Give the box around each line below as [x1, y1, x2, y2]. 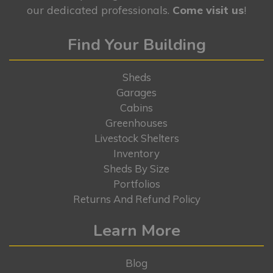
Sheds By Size [104, 161, 169, 175]
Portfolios [113, 177, 160, 190]
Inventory [113, 146, 160, 160]
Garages [116, 85, 157, 99]
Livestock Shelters [94, 131, 179, 144]
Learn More [93, 219, 180, 241]
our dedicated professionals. [27, 2, 172, 16]
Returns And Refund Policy [73, 192, 200, 205]
